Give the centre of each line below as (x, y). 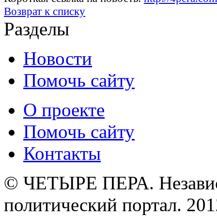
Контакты (62, 153)
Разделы (37, 29)
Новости (58, 58)
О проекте (64, 110)
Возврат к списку (45, 11)
